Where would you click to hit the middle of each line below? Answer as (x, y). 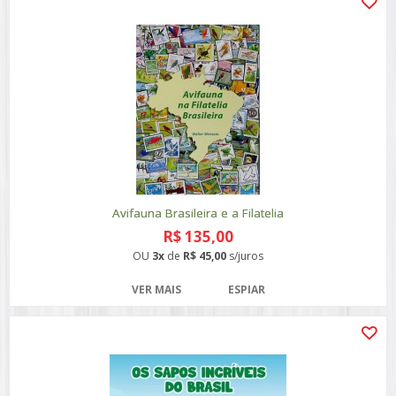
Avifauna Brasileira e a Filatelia (198, 213)
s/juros (245, 256)
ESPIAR (246, 289)
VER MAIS (156, 289)
